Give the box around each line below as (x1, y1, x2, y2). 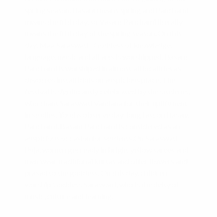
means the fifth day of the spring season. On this (25, 29, 182, 38)
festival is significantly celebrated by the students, (25, 87, 190, 96)
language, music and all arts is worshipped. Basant (25, 52, 188, 62)
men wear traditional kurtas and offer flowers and (25, 156, 188, 166)
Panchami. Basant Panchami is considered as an (25, 122, 180, 131)
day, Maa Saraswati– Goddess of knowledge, (25, 40, 172, 50)
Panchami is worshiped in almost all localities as (25, 63, 181, 73)
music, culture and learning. (25, 191, 113, 201)
